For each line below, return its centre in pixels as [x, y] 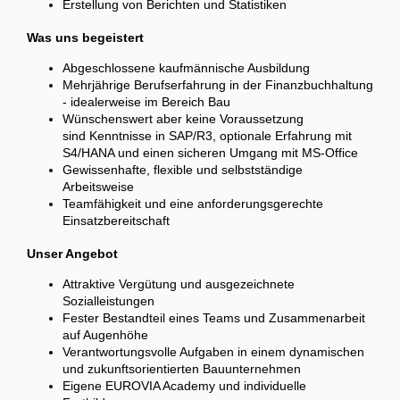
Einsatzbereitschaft [116, 221]
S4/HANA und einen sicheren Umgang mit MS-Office [210, 153]
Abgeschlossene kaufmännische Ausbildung [188, 68]
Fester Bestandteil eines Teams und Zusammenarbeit [214, 318]
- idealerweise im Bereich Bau [146, 102]
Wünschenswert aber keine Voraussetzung [183, 119]
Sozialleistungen [108, 301]
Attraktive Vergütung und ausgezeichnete [179, 284]
